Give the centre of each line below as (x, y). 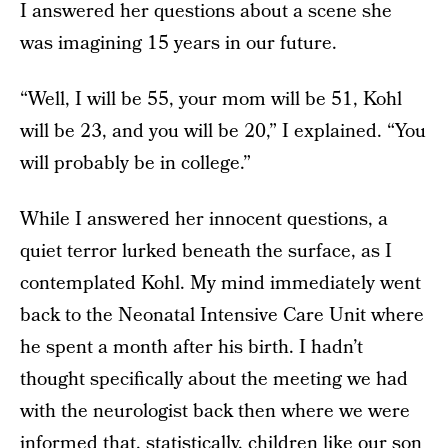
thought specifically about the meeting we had (214, 379)
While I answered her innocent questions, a (204, 219)
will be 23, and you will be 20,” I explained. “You (223, 131)
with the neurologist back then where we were (215, 411)
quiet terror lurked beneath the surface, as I (206, 251)
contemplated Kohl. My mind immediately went (220, 283)
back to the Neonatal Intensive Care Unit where (222, 315)
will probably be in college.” (135, 163)
